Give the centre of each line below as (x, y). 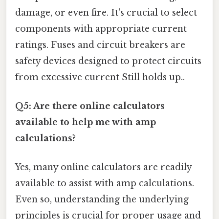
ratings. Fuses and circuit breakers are (100, 45)
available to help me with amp (86, 122)
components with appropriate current (101, 29)
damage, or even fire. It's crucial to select (106, 12)
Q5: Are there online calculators (90, 106)
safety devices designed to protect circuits (108, 61)
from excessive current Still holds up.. (100, 77)
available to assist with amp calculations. (105, 184)
